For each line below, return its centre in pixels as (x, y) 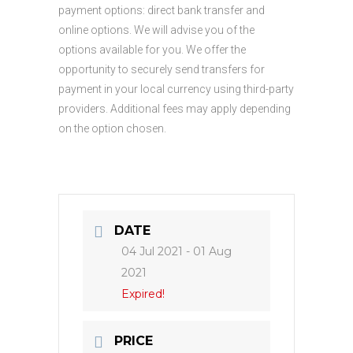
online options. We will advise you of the (156, 30)
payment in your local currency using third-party (176, 89)
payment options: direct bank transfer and (162, 10)
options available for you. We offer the (152, 50)
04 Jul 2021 (152, 251)
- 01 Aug (207, 251)
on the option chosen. (112, 128)
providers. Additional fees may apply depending (175, 109)
